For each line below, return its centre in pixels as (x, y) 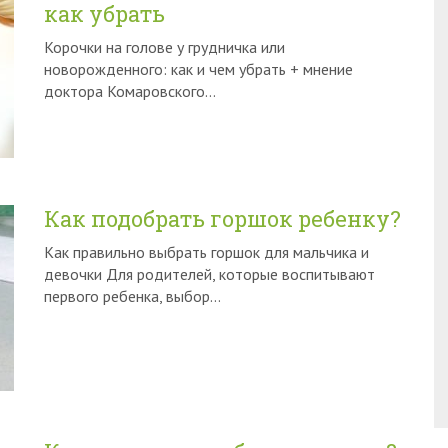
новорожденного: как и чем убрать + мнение (198, 69)
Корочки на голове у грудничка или (164, 47)
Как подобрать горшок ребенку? (222, 218)
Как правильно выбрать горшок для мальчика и (206, 252)
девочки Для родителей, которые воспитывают (209, 274)
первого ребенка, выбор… (132, 296)
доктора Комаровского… (130, 91)
